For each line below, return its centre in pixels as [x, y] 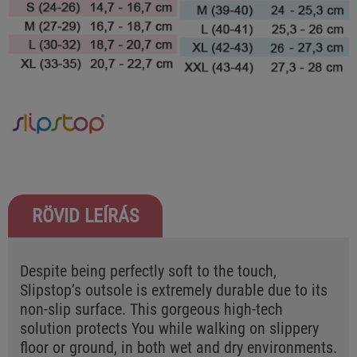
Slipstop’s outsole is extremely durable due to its [174, 290]
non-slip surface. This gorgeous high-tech [151, 310]
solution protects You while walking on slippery [169, 329]
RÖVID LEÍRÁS [85, 216]
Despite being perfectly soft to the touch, [148, 271]
